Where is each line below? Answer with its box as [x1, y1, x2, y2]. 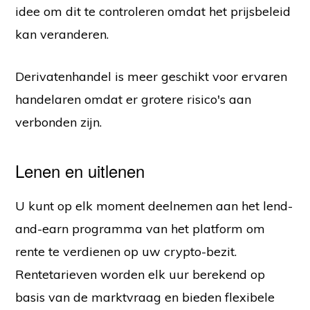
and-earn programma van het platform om [15, 221, 266, 237]
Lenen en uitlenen [15, 158, 145, 183]
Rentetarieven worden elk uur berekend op [15, 266, 266, 283]
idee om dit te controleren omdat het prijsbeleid [15, 3, 291, 20]
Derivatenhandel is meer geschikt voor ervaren [15, 69, 288, 85]
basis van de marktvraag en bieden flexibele [15, 289, 275, 306]
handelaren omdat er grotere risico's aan [15, 91, 252, 108]
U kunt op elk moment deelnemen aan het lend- [15, 198, 293, 215]
